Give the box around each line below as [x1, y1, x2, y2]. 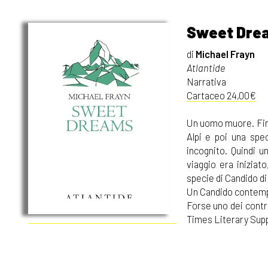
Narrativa [186, 75, 226, 87]
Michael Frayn [195, 47, 255, 60]
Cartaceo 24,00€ [186, 89, 256, 101]
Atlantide [186, 61, 225, 74]
